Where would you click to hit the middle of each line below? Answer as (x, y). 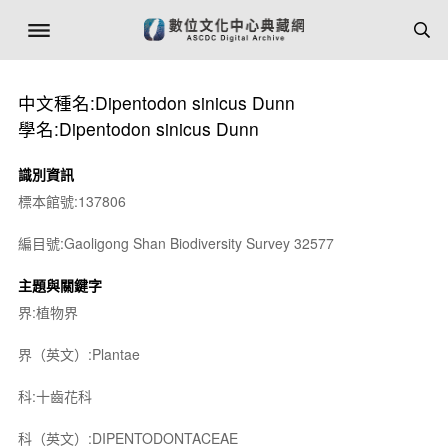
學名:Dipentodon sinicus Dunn (138, 128)
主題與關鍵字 (59, 285)
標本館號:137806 (71, 201)
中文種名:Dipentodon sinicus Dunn (156, 102)
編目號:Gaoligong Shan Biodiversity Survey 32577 (175, 243)
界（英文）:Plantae (78, 354)
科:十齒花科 (54, 396)
